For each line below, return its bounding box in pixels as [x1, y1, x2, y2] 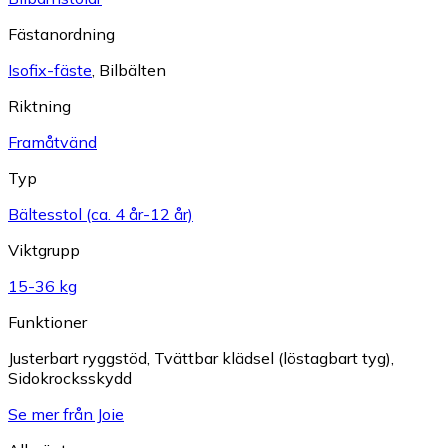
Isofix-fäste [8, 59, 92, 80]
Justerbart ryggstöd [8, 347, 147, 368]
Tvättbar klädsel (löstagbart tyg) [154, 347, 391, 368]
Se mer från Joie [8, 403, 124, 424]
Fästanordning [8, 23, 115, 44]
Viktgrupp [8, 239, 80, 260]
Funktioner [8, 311, 87, 332]
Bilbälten [99, 59, 166, 80]
